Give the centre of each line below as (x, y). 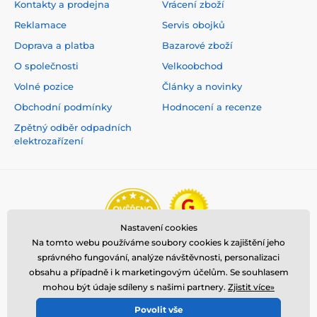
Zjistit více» (251, 287)
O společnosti (46, 65)
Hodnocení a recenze (212, 106)
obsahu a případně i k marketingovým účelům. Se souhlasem (158, 272)
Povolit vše (158, 310)
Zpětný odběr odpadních (73, 127)
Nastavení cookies (158, 227)
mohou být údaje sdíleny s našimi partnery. (135, 287)
